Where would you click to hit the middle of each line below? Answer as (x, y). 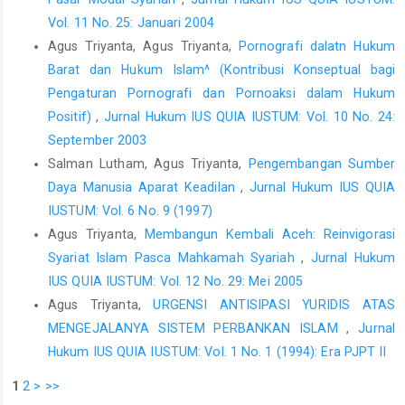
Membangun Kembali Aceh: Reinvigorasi (269, 235)
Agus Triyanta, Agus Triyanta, (143, 47)
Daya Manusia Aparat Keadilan (145, 188)
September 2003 (98, 141)
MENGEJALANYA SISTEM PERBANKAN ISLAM (198, 329)
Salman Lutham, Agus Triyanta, (148, 164)
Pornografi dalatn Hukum (316, 47)
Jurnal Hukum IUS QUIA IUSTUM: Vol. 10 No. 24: (249, 117)
